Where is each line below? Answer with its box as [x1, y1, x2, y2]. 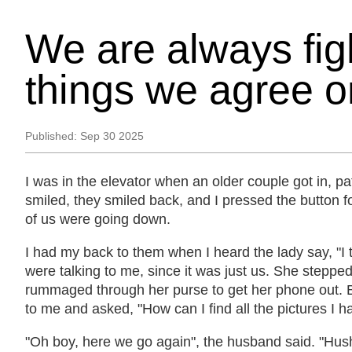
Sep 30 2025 [80, 130, 144, 142]
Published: [25, 130, 80, 142]
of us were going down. [25, 211, 170, 227]
